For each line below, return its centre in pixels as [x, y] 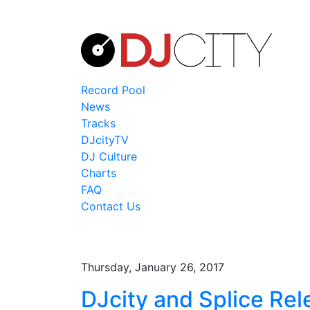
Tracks [98, 123]
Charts [99, 173]
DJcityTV [105, 140]
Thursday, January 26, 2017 [153, 267]
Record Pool [113, 90]
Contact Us [111, 206]
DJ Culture [109, 156]
